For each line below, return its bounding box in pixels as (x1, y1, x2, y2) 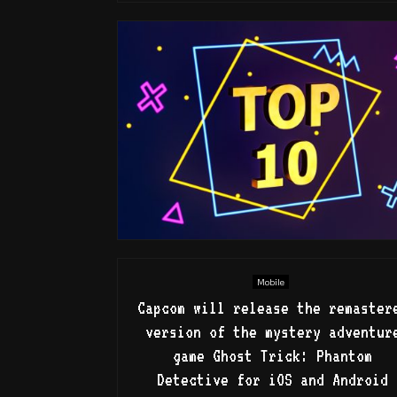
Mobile (256, 276, 284, 287)
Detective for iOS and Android (157, 370, 388, 389)
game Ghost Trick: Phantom (173, 346, 372, 365)
